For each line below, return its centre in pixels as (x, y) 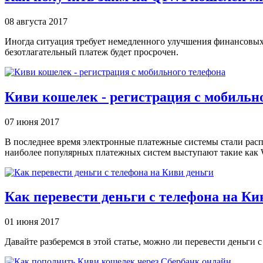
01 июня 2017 (32, 222)
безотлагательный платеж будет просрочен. (92, 52)
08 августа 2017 (36, 21)
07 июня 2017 (32, 122)
